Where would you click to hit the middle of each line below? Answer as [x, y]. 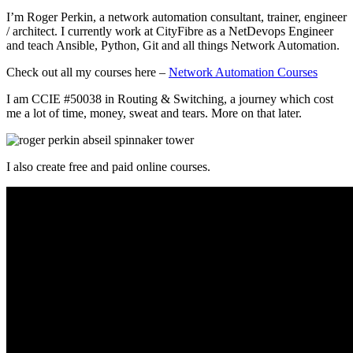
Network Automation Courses [243, 72]
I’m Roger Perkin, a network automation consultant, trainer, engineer [176, 17]
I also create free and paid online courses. [108, 166]
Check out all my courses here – [87, 72]
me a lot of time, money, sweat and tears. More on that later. [154, 113]
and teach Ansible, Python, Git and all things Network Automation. [173, 45]
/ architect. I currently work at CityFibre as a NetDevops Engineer [170, 31]
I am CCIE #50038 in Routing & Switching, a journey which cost [170, 98]
